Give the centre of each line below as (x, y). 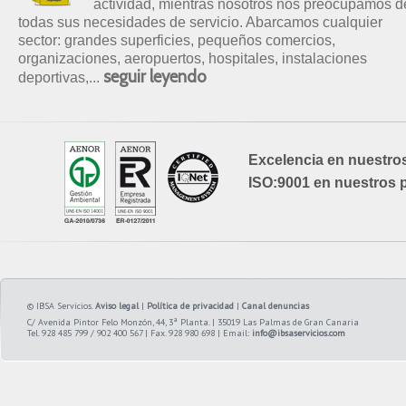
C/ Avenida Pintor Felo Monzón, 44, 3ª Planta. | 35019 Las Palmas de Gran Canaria (193, 322)
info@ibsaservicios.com (299, 333)
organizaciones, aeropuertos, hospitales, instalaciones (193, 58)
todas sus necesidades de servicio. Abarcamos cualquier (200, 22)
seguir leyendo (155, 77)
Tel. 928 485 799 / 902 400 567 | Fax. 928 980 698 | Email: (140, 333)
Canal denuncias (275, 306)
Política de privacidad (190, 306)
